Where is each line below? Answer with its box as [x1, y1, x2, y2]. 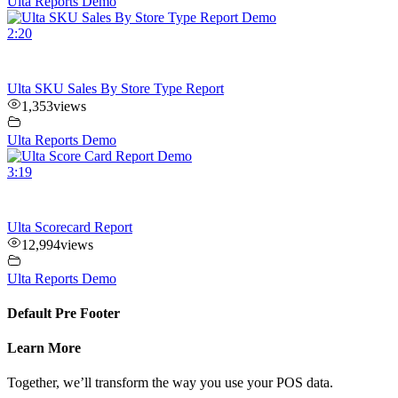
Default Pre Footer [7, 305, 120, 321]
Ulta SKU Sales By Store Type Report [7, 80, 224, 96]
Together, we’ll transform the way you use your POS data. [7, 375, 333, 391]
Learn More [7, 340, 81, 356]
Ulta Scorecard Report [7, 219, 132, 235]
